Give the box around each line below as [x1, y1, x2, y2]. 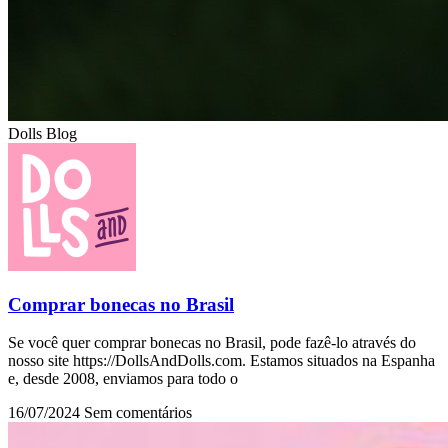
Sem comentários [84, 404, 192, 422]
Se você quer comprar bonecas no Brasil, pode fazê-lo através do [8, 334, 416, 352]
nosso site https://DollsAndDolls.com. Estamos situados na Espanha [8, 352, 435, 370]
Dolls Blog [8, 124, 77, 142]
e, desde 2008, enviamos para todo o [8, 370, 238, 388]
